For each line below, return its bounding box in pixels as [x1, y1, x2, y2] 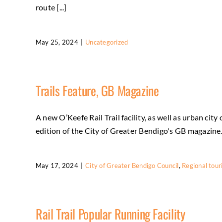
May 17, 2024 [36, 162, 78, 169]
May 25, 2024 [36, 38, 78, 46]
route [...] [36, 2, 67, 12]
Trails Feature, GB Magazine [36, 81, 159, 100]
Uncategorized [85, 38, 128, 46]
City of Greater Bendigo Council [85, 162, 179, 169]
